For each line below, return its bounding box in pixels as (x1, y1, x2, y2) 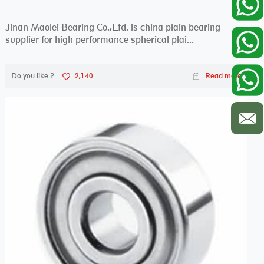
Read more (205, 71, 242, 80)
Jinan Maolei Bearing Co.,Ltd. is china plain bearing (5, 21, 220, 33)
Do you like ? (11, 71, 54, 80)
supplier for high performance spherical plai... (5, 34, 194, 45)
